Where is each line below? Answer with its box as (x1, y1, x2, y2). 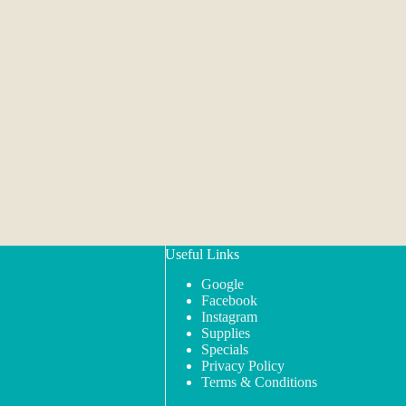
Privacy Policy (200, 358, 285, 373)
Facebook (200, 293, 257, 308)
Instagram (200, 309, 257, 324)
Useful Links (164, 246, 239, 263)
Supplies (200, 325, 250, 341)
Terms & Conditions (200, 374, 317, 390)
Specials (200, 342, 248, 357)
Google (200, 276, 244, 292)
